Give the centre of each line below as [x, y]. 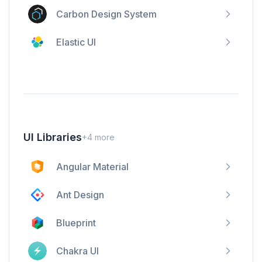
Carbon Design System [106, 14]
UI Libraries [53, 137]
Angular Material [92, 167]
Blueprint [76, 223]
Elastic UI [76, 42]
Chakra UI [77, 251]
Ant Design [80, 195]
